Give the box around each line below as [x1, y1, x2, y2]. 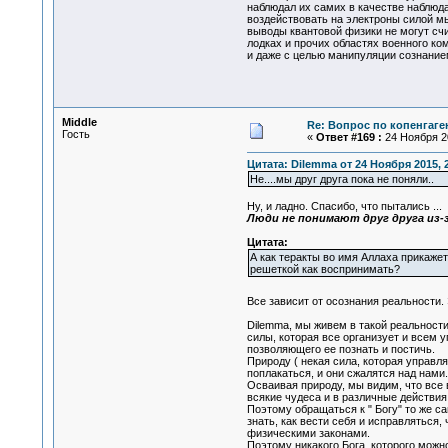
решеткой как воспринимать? [249, 263, 400, 276]
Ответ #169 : [315, 131, 382, 143]
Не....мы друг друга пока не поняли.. [249, 173, 434, 186]
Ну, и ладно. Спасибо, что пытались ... [246, 200, 442, 213]
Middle [61, 116, 97, 128]
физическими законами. [246, 427, 370, 440]
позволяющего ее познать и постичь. [246, 343, 435, 356]
